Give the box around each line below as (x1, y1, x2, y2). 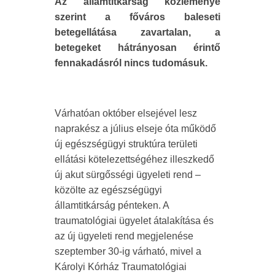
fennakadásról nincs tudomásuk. (55, 57, 207, 68)
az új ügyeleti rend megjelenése (55, 230, 193, 241)
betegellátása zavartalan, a (55, 26, 220, 37)
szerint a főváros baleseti (55, 11, 220, 22)
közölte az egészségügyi (55, 184, 162, 195)
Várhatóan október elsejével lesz (55, 107, 197, 118)
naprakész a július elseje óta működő (55, 123, 216, 134)
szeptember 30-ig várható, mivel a (55, 246, 201, 257)
